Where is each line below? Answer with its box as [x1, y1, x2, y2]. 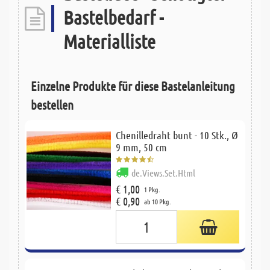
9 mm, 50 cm [115, 140, 167, 154]
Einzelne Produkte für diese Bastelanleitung [31, 78, 235, 94]
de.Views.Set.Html [131, 167, 195, 179]
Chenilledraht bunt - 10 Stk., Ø [115, 128, 238, 142]
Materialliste [63, 30, 155, 54]
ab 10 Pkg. [143, 196, 171, 207]
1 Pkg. [143, 184, 160, 195]
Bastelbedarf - [63, 5, 163, 30]
